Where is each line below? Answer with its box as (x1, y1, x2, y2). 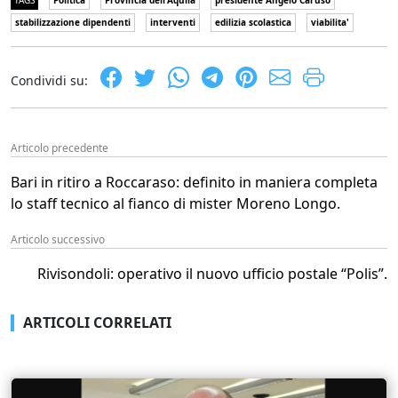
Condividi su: (11, 71, 88, 89)
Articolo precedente (11, 139, 108, 155)
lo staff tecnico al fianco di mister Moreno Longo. (11, 193, 340, 213)
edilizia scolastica (215, 15, 291, 28)
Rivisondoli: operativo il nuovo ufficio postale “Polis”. (37, 263, 387, 283)
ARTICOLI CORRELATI (23, 312, 171, 332)
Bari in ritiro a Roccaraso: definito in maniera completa (11, 171, 378, 192)
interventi (150, 15, 195, 28)
